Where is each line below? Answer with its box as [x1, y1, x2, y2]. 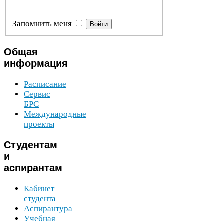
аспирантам [4, 162, 62, 174]
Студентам [4, 139, 57, 151]
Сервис [24, 89, 50, 99]
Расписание [24, 79, 66, 89]
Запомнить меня [12, 19, 72, 29]
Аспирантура [24, 204, 72, 214]
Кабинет [24, 184, 54, 194]
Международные [24, 109, 86, 119]
